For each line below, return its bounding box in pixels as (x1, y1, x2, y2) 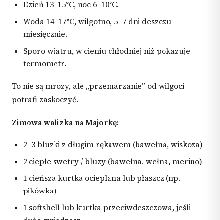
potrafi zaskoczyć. (12, 94, 78, 105)
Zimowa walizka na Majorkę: (12, 117, 119, 128)
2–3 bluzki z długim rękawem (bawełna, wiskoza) (23, 139, 203, 150)
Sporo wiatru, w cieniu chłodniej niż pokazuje (23, 45, 191, 56)
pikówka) (23, 185, 57, 196)
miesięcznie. (23, 28, 68, 39)
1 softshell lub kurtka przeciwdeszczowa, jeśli (23, 202, 191, 213)
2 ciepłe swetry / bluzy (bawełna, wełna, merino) (23, 156, 203, 167)
